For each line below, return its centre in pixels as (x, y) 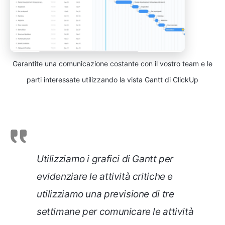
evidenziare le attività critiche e (105, 177)
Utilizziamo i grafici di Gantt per (105, 159)
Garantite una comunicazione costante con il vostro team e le (113, 64)
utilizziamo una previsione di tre (105, 194)
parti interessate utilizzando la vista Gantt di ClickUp (113, 80)
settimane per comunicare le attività (115, 212)
